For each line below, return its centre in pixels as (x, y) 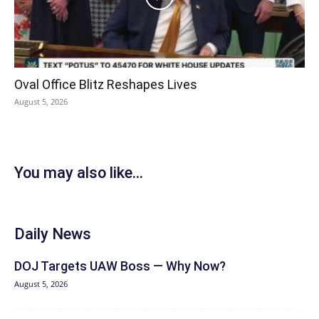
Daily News (53, 234)
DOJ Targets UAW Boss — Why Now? (120, 266)
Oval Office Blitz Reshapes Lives (106, 84)
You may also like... (79, 172)
